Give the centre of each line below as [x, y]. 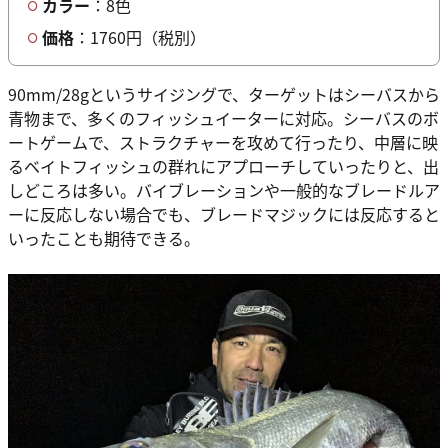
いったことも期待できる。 [106, 238]
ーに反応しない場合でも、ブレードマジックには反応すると [224, 214]
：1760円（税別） [142, 37]
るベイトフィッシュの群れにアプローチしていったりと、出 [223, 166]
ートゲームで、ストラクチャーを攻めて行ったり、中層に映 [223, 142]
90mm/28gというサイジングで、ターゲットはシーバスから [224, 94]
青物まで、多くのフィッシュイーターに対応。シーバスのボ [223, 118]
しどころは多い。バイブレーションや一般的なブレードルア [224, 190]
